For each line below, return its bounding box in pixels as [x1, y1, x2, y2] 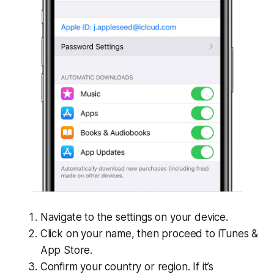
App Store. [40, 244, 93, 257]
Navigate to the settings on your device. [40, 211, 228, 224]
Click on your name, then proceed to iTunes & [40, 228, 259, 240]
